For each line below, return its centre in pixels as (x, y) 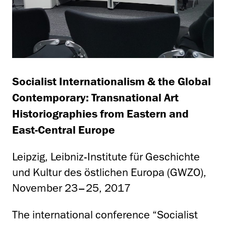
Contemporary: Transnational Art (95, 97)
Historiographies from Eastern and (100, 114)
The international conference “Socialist (105, 215)
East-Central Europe (64, 130)
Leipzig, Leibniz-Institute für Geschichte (106, 157)
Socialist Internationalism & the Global (111, 81)
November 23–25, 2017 (71, 188)
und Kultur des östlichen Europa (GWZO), (109, 173)
